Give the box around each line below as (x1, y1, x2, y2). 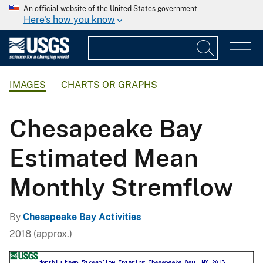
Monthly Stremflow (9, 172, 233, 201)
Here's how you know (23, 14, 115, 25)
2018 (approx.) (9, 228, 72, 240)
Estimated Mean (9, 143, 198, 172)
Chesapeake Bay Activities (23, 211, 141, 222)
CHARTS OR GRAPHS (61, 79, 157, 91)
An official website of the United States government (23, 5, 197, 13)
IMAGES (9, 79, 46, 91)
